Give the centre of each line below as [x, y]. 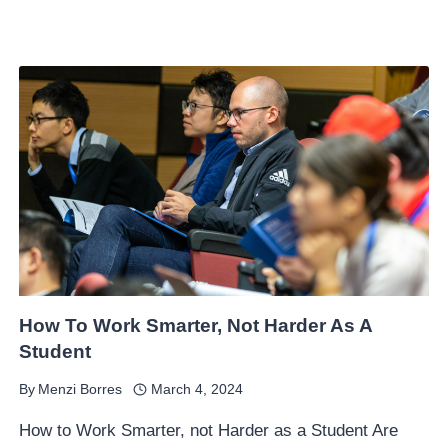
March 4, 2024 [196, 389]
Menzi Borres [80, 389]
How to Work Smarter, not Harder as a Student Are [209, 430]
